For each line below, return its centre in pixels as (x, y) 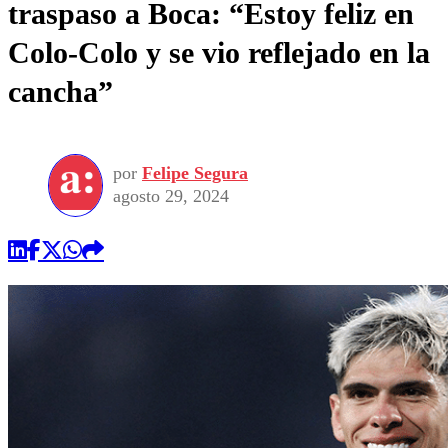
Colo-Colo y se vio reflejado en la (219, 53)
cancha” (60, 92)
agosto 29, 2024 (171, 196)
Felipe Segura (195, 173)
